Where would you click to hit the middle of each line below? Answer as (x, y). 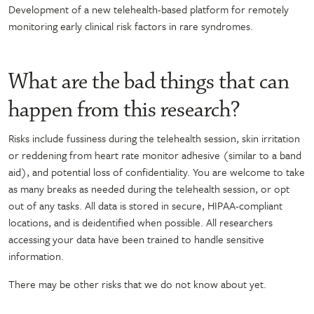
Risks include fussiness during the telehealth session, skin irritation (154, 138)
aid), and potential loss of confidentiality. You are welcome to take (157, 171)
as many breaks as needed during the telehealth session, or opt (149, 188)
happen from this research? (124, 110)
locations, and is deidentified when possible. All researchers (141, 222)
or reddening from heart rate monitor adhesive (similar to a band (155, 155)
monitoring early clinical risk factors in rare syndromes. (131, 26)
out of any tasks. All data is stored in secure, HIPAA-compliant (145, 205)
